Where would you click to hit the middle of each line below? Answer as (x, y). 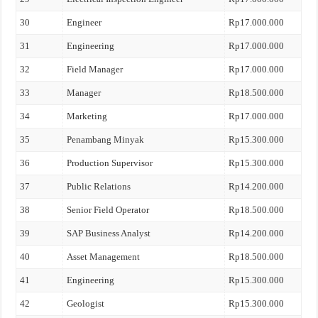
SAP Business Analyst (109, 233)
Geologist (86, 303)
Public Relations (99, 186)
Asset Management (104, 257)
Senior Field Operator (108, 210)
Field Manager (95, 69)
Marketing (87, 116)
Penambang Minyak (106, 139)
